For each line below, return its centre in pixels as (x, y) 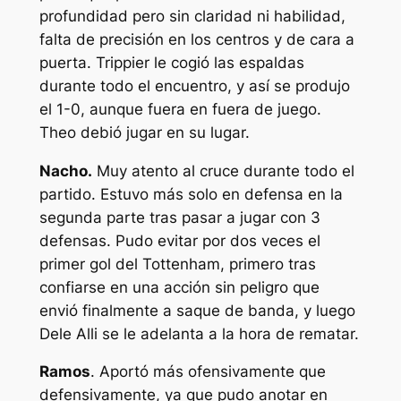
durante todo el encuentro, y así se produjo (194, 85)
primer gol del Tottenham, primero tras (177, 264)
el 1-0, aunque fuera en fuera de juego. (180, 109)
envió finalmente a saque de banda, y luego (197, 310)
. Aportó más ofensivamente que (208, 372)
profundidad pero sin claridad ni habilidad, (192, 16)
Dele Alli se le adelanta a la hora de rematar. (199, 333)
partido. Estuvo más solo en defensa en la (191, 194)
